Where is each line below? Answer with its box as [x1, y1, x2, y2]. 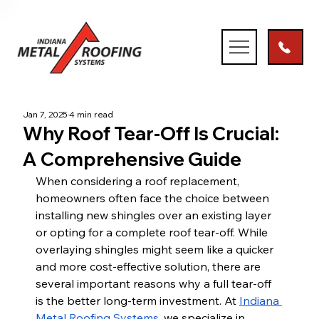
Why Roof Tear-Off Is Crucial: [22, 122, 279, 146]
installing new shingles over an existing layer [35, 208, 274, 223]
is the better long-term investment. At [35, 293, 236, 308]
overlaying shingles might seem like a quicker [35, 242, 276, 257]
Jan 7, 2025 [22, 109, 68, 120]
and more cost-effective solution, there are [35, 259, 263, 274]
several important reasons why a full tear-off [35, 276, 274, 291]
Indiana [239, 293, 282, 308]
